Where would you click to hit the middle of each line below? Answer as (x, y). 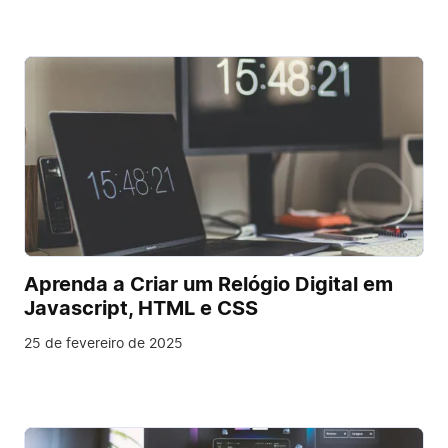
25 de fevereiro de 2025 (103, 344)
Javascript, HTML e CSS (141, 309)
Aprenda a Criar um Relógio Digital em (208, 285)
